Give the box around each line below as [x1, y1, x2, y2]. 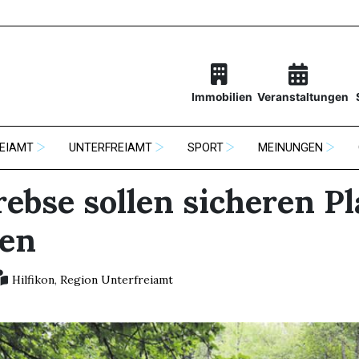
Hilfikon [11, 272, 54, 287]
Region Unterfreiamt [59, 272, 173, 287]
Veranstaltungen [256, 91, 349, 104]
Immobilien [191, 91, 252, 104]
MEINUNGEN [258, 141, 324, 155]
